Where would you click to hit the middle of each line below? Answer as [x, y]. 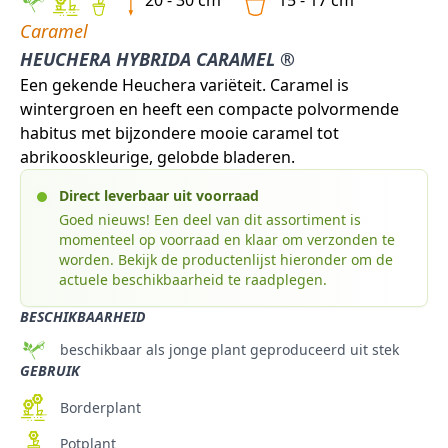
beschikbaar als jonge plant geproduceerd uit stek [230, 350]
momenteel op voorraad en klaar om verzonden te [227, 239]
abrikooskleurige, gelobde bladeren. [157, 156]
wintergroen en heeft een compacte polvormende [209, 108]
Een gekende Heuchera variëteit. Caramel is [184, 84]
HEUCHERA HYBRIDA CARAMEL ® [157, 58]
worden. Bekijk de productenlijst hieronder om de [226, 259]
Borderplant [101, 407]
